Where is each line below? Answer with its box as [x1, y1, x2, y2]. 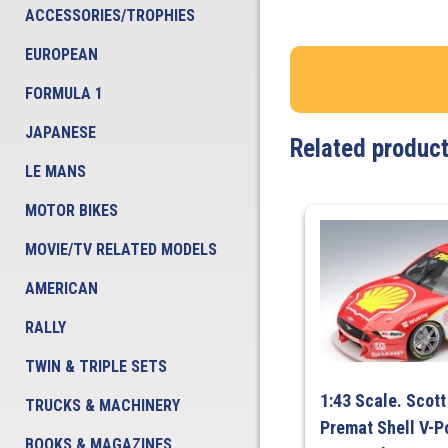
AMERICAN [25, 279, 98, 298]
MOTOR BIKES [25, 201, 118, 220]
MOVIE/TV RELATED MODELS [25, 240, 217, 259]
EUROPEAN [25, 45, 98, 64]
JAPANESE [25, 123, 96, 142]
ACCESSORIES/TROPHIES [25, 6, 195, 25]
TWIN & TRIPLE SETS [25, 357, 167, 376]
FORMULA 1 [25, 84, 103, 103]
